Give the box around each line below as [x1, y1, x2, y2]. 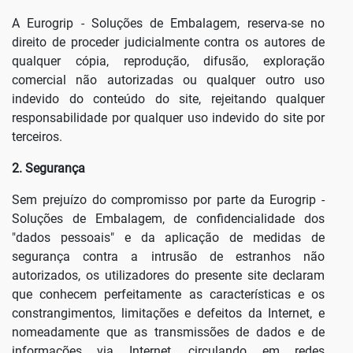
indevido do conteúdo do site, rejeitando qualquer [12, 91, 325, 107]
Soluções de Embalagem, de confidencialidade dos [12, 211, 325, 227]
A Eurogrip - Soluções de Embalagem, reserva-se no [12, 16, 325, 32]
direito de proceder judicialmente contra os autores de [12, 35, 325, 50]
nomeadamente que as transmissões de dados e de [12, 325, 325, 340]
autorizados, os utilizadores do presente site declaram [12, 268, 325, 284]
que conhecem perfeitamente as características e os [12, 287, 325, 303]
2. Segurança [12, 161, 85, 176]
